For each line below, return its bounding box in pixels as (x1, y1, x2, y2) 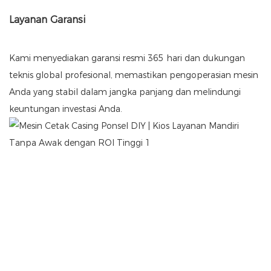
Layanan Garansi (9, 14, 85, 26)
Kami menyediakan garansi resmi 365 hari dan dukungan (9, 53, 245, 64)
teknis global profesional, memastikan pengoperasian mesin (9, 70, 258, 81)
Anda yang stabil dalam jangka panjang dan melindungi (9, 87, 241, 98)
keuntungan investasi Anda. (9, 103, 122, 115)
